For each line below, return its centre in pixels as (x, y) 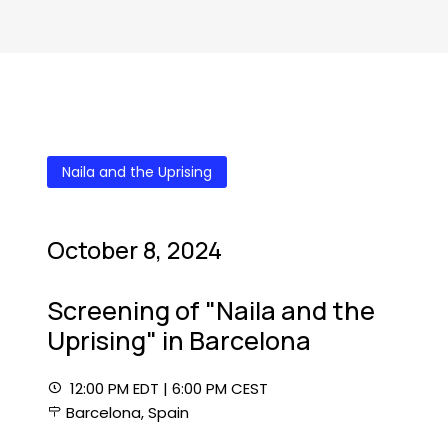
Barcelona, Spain (127, 412)
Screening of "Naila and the (211, 310)
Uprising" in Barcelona (179, 340)
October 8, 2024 (134, 250)
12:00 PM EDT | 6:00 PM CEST (167, 388)
